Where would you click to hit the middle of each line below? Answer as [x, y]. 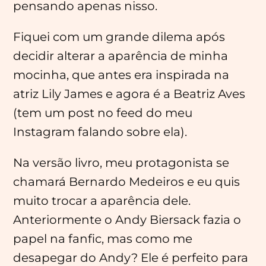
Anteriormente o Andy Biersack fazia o [127, 220]
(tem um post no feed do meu [103, 113]
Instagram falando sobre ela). [100, 132]
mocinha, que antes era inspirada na [121, 75]
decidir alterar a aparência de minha [121, 56]
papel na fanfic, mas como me [103, 239]
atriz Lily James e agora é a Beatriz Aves [129, 94]
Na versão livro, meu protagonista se [121, 163]
